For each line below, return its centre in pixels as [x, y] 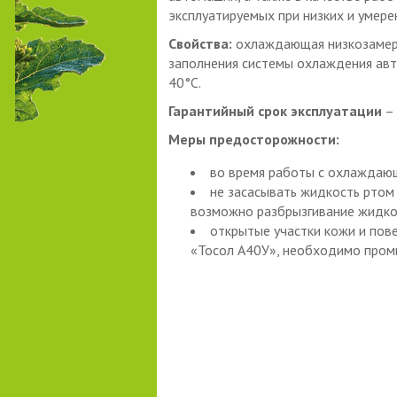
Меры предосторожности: [255, 139]
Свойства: [202, 43]
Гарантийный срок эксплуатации [275, 110]
